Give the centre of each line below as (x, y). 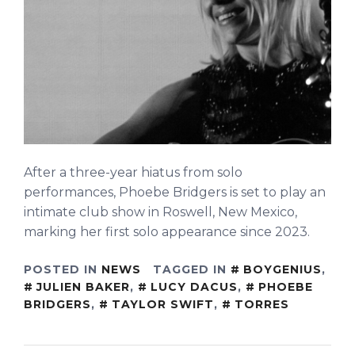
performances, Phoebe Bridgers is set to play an (175, 193)
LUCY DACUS (194, 287)
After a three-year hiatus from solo (133, 173)
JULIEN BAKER (83, 287)
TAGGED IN (192, 270)
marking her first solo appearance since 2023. (167, 232)
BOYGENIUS (282, 270)
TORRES (262, 305)
